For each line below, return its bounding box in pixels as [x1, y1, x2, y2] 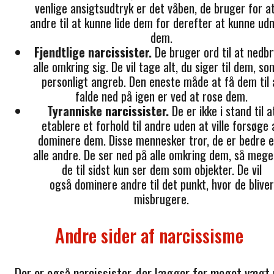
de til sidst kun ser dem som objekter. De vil [61, 160, 262, 179]
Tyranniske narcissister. [46, 102, 172, 120]
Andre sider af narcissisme [55, 221, 243, 250]
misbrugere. [134, 190, 189, 209]
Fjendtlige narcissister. [34, 43, 152, 62]
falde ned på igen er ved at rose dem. [75, 87, 248, 106]
